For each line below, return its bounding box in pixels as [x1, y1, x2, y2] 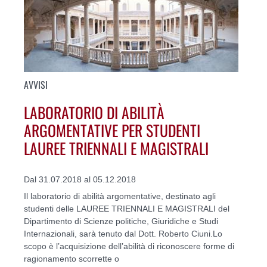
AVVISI [24, 77, 48, 92]
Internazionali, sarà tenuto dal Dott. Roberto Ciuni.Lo [24, 228, 222, 238]
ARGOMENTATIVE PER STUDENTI [24, 119, 200, 142]
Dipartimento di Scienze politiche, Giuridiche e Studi [24, 216, 218, 226]
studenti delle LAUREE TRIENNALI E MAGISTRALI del [24, 203, 229, 213]
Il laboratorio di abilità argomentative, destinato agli [24, 191, 216, 201]
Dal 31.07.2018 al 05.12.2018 [24, 174, 136, 184]
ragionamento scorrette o [24, 253, 119, 263]
